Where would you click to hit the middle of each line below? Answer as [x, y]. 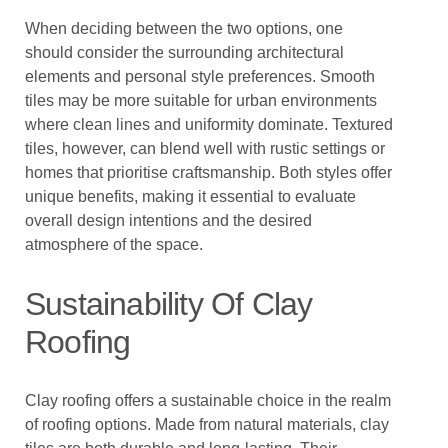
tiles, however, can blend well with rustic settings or [205, 148]
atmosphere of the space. [114, 244]
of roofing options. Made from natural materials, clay [207, 424]
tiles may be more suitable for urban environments [201, 100]
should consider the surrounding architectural [184, 52]
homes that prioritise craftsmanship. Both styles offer [208, 172]
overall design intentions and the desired [168, 220]
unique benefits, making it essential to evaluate [190, 196]
